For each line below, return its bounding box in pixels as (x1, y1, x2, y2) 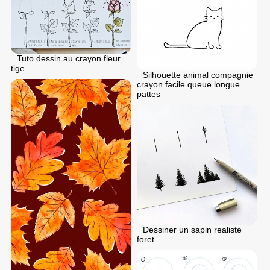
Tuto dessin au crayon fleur (17, 54, 121, 64)
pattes (137, 89, 160, 99)
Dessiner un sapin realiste (143, 225, 242, 235)
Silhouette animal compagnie (143, 70, 253, 80)
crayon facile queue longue (137, 80, 240, 90)
